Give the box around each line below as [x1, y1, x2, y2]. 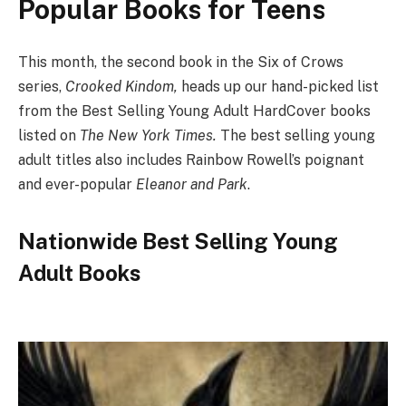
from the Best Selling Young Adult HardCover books [18, 101, 371, 120]
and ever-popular [18, 175, 136, 193]
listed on [18, 126, 80, 144]
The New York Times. [80, 126, 220, 144]
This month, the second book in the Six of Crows [18, 53, 343, 71]
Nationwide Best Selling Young [18, 228, 338, 255]
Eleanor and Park [136, 175, 247, 193]
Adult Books [18, 260, 140, 286]
